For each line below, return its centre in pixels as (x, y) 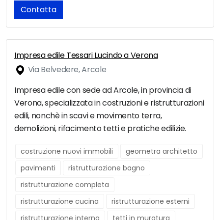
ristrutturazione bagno (107, 168)
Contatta (39, 10)
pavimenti (38, 168)
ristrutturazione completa (65, 185)
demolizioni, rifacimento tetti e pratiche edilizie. (100, 129)
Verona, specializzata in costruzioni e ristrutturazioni (109, 103)
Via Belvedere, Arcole (66, 70)
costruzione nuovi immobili (67, 151)
